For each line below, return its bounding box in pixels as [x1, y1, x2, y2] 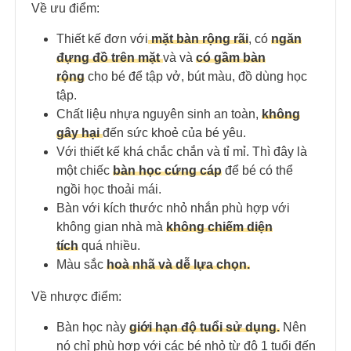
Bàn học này [56, 320, 129, 335]
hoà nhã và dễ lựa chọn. [107, 257, 250, 271]
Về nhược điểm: [31, 290, 121, 304]
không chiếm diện [166, 219, 273, 233]
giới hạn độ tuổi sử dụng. [129, 320, 280, 335]
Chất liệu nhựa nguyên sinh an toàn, [56, 107, 262, 121]
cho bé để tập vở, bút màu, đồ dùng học [85, 69, 307, 83]
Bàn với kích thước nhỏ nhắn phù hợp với [56, 201, 290, 215]
